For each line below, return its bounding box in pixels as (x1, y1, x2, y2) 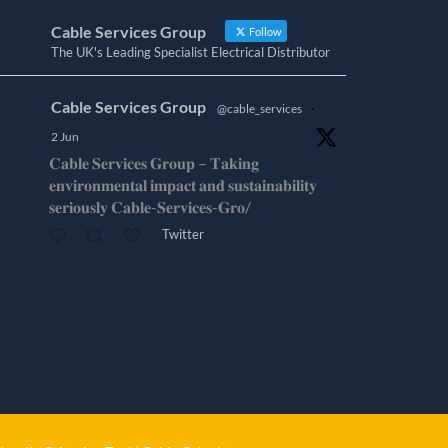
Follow (247, 25, 281, 39)
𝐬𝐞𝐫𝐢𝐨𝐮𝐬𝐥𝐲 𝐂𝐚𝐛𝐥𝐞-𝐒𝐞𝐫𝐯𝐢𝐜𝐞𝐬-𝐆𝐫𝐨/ (49, 197, 251, 217)
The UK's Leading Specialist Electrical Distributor (51, 44, 330, 61)
